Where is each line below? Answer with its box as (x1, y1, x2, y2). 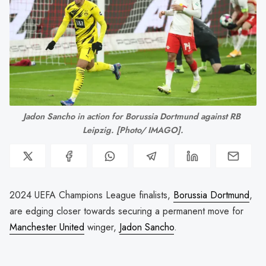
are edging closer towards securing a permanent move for (9, 204, 243, 218)
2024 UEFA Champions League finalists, (9, 188, 173, 202)
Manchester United (9, 220, 84, 235)
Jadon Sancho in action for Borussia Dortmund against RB (23, 110, 240, 123)
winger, (84, 220, 119, 235)
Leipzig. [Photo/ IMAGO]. (83, 124, 183, 137)
